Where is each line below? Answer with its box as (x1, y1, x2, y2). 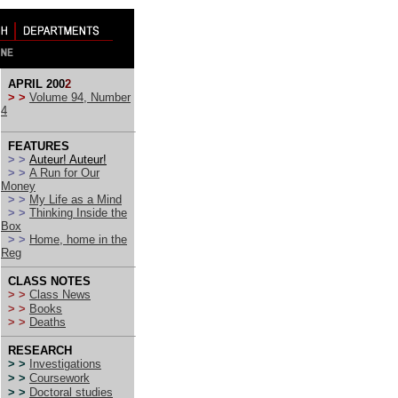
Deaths (29, 315, 66, 329)
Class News (29, 288, 91, 301)
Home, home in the (29, 233, 127, 246)
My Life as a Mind (29, 193, 122, 206)
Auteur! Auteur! (29, 153, 107, 166)
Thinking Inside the (29, 206, 127, 219)
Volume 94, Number (29, 91, 131, 104)
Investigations (29, 357, 101, 370)
